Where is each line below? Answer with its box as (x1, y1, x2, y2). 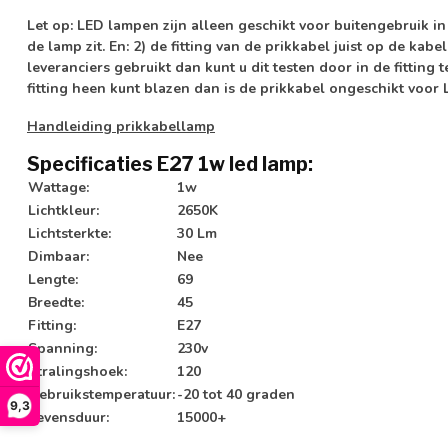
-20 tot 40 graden (177, 385, 295, 405)
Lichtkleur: (28, 201, 99, 221)
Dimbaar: (28, 247, 89, 267)
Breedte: (28, 293, 84, 313)
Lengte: (28, 270, 78, 290)
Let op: (27, 15, 73, 35)
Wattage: (28, 178, 89, 198)
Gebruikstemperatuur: (28, 385, 175, 405)
